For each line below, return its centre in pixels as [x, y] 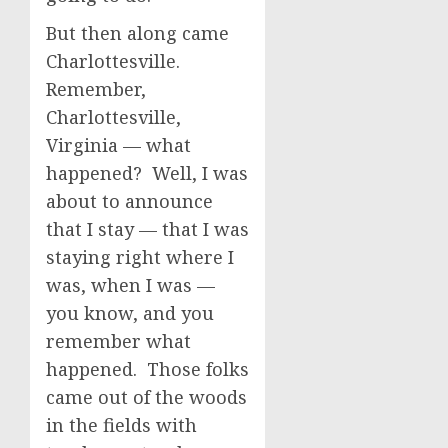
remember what [118, 341]
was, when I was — [130, 285]
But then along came [137, 33]
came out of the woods [146, 397]
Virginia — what [118, 145]
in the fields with [121, 425]
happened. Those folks [147, 369]
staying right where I [140, 257]
